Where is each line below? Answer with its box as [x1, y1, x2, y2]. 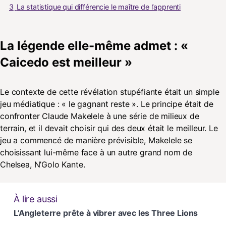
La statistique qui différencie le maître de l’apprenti [16, 3, 181, 12]
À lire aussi [14, 194, 58, 205]
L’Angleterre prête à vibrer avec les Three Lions [14, 208, 198, 218]
